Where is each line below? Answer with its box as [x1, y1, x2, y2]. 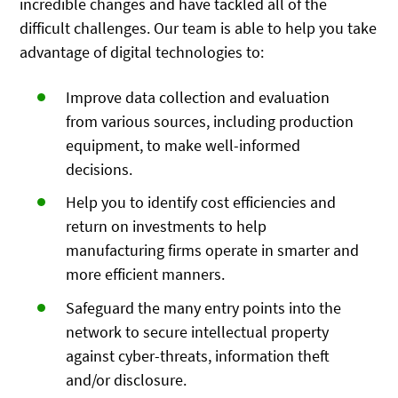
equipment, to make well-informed [66, 134, 301, 155]
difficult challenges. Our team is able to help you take [20, 18, 378, 39]
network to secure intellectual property [66, 322, 330, 343]
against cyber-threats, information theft [66, 346, 330, 367]
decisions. [66, 158, 133, 179]
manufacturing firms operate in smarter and [66, 240, 360, 261]
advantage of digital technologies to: [20, 42, 265, 63]
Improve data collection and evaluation [66, 86, 330, 107]
